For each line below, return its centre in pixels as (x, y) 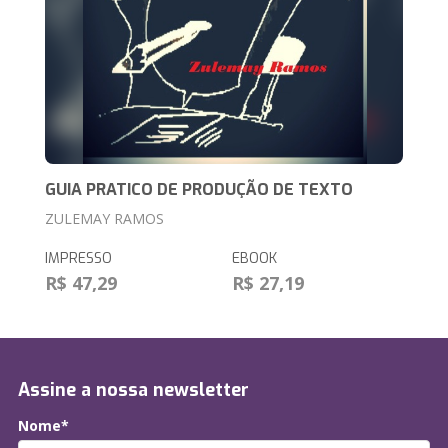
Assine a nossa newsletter (133, 390)
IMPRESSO (79, 259)
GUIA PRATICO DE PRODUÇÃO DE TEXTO (199, 190)
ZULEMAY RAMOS (105, 219)
